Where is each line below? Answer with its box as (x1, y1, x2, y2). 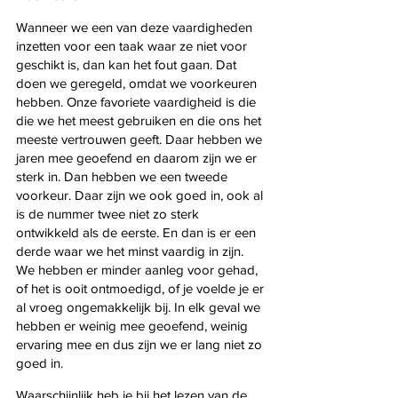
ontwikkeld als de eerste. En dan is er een (16, 224, 259, 240)
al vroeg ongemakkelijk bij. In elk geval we (16, 298, 264, 314)
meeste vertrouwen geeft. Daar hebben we (16, 131, 266, 147)
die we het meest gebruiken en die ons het (16, 112, 265, 128)
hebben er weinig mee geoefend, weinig (16, 317, 251, 333)
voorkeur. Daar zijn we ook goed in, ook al (16, 187, 267, 203)
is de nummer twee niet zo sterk (16, 205, 203, 221)
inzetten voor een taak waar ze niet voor (16, 37, 251, 53)
